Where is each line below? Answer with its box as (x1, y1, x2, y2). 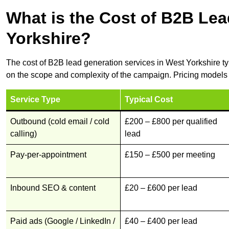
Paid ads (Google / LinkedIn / (10, 217, 115, 226)
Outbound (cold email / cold (10, 117, 109, 126)
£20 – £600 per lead (125, 184, 197, 193)
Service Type (10, 95, 60, 104)
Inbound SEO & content (10, 184, 96, 193)
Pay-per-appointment (10, 150, 86, 159)
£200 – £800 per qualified (125, 117, 217, 126)
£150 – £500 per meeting (125, 150, 215, 159)
